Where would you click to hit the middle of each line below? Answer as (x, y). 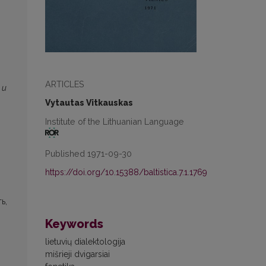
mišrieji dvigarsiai (77, 254)
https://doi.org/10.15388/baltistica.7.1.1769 (126, 172)
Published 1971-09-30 (88, 153)
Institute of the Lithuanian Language (115, 121)
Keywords (74, 224)
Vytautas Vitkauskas (89, 102)
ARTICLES (65, 84)
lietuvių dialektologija (85, 241)
